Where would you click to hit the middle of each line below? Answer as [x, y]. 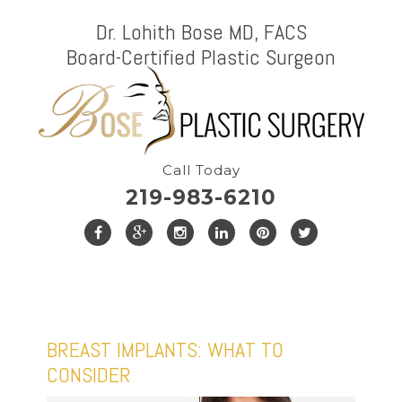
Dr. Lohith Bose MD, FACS [201, 32]
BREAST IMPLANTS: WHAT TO [166, 350]
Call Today [201, 170]
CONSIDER [89, 375]
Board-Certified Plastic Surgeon [201, 57]
